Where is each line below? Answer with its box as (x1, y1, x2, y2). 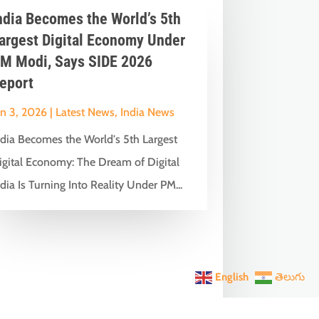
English (215, 271, 249, 283)
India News (120, 105, 174, 119)
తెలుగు (275, 271, 305, 283)
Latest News (55, 105, 115, 119)
